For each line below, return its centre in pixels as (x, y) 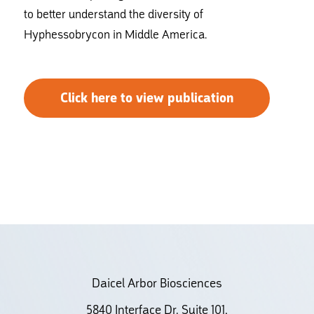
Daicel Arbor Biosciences (157, 283)
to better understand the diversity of (113, 14)
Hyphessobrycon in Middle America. (115, 34)
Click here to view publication (146, 98)
